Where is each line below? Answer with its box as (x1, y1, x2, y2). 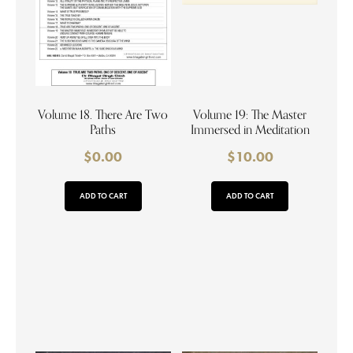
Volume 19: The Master (193, 107, 307, 123)
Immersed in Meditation (190, 122, 310, 138)
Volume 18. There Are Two (38, 107, 169, 123)
